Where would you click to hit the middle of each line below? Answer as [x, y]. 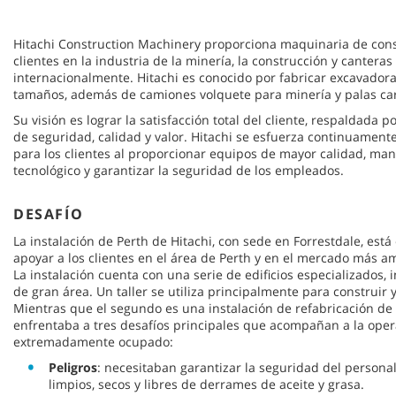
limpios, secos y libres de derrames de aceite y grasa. [206, 385]
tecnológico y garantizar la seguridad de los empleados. [179, 171]
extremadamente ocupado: [93, 342]
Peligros [73, 368]
